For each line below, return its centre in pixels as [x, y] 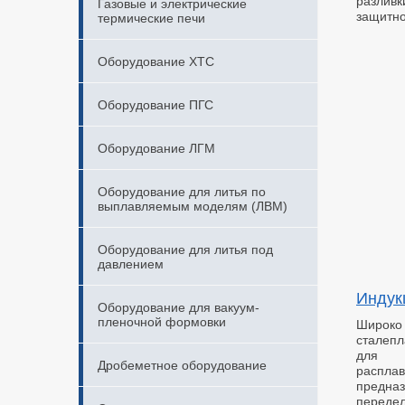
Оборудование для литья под [185, 250]
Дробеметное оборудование [182, 365]
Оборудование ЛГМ [156, 148]
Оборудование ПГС [155, 105]
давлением [131, 264]
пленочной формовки [162, 322]
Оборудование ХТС [156, 61]
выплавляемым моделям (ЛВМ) [193, 206]
